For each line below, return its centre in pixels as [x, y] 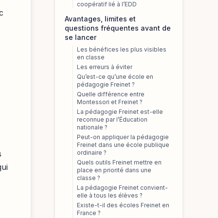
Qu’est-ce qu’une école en [115, 77]
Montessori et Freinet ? [110, 102]
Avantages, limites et [100, 19]
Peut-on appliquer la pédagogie [123, 137]
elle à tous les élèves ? [110, 195]
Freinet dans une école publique [123, 145]
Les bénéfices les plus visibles [122, 49]
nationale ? [92, 127]
